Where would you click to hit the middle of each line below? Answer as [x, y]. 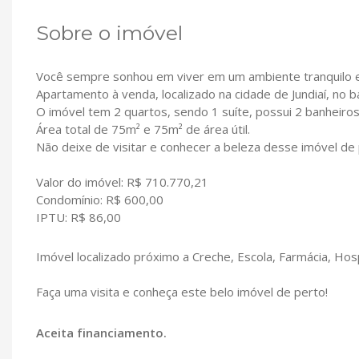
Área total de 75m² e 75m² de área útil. [143, 129]
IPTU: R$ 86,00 [79, 217]
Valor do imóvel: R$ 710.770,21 [122, 182]
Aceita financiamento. [101, 332]
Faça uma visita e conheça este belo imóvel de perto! [182, 291]
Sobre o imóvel [109, 32]
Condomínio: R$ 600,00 [100, 199]
